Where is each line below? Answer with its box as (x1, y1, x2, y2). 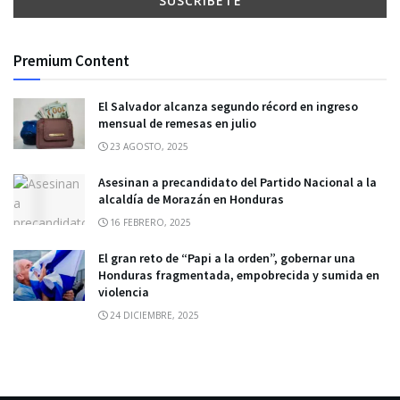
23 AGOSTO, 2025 (107, 140, 188, 153)
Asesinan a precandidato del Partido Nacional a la (98, 174, 377, 190)
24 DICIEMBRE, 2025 (107, 309, 199, 321)
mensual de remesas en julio (98, 115, 256, 131)
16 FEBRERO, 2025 (107, 216, 191, 229)
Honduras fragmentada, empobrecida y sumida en (98, 267, 379, 283)
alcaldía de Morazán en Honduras (98, 191, 284, 207)
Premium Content (13, 51, 129, 71)
